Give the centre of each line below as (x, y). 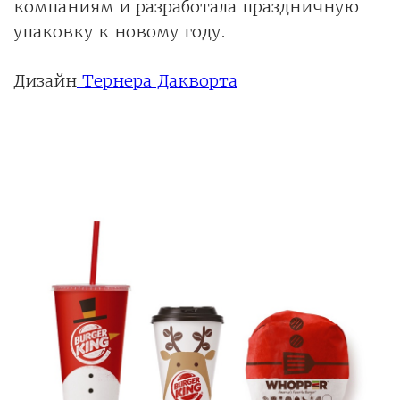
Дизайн (45, 80)
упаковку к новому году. (122, 31)
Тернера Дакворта (157, 80)
